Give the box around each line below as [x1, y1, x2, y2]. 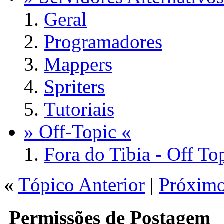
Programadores [44, 31, 162, 53]
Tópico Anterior [18, 174, 145, 196]
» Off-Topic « [24, 121, 131, 143]
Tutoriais [44, 98, 114, 120]
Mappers [44, 53, 112, 75]
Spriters [44, 76, 105, 98]
